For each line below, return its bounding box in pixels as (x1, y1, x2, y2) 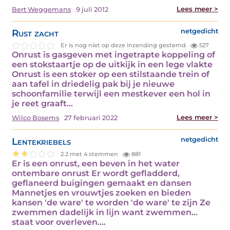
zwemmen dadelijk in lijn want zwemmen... (12, 207, 198, 218)
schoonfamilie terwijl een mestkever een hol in (12, 89, 210, 99)
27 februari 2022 (64, 114, 118, 122)
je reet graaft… (12, 99, 73, 109)
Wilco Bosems (12, 114, 59, 122)
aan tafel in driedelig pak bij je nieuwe (12, 79, 175, 89)
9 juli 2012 (76, 5, 108, 13)
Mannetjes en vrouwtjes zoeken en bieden (12, 188, 191, 198)
